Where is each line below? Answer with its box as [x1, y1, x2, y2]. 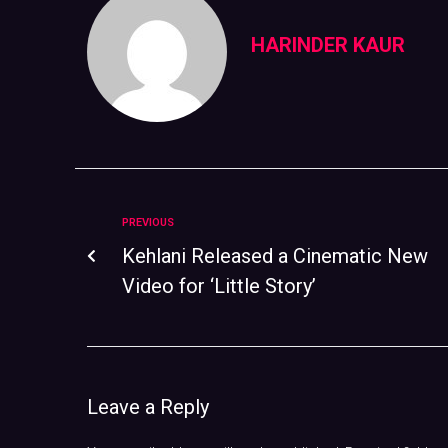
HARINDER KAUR [251, 33, 405, 57]
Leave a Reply [87, 395, 209, 419]
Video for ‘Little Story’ [122, 274, 316, 298]
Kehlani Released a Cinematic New [122, 244, 428, 268]
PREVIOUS [122, 216, 174, 229]
